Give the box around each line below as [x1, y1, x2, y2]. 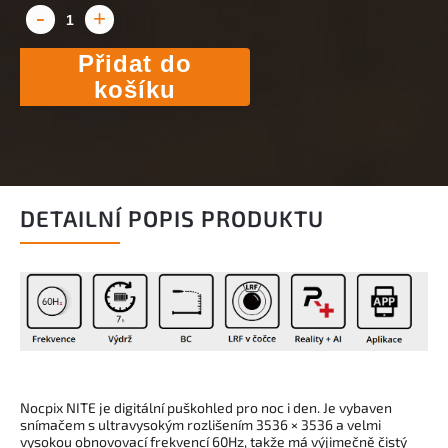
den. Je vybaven [293, 398, 392, 416]
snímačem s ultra [20, 415, 129, 433]
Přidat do [78, 49, 192, 77]
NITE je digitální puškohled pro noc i [66, 398, 293, 416]
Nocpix [20, 398, 66, 416]
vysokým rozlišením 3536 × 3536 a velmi [129, 415, 381, 433]
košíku [94, 75, 176, 103]
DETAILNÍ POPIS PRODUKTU [20, 204, 324, 232]
